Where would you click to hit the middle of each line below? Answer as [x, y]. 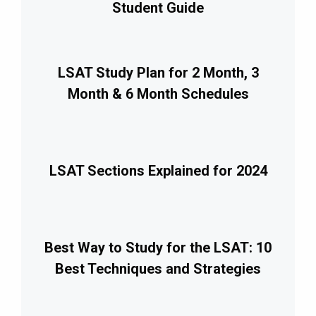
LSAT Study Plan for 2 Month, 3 [158, 72]
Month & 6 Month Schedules [158, 93]
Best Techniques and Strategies [158, 268]
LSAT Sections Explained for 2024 [158, 170]
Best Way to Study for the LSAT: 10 [158, 247]
